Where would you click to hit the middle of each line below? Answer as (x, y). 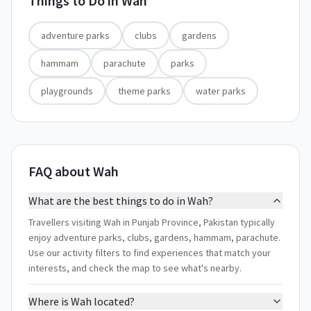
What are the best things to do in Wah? (121, 201)
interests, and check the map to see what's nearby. (135, 268)
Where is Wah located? (82, 301)
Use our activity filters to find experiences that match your (150, 253)
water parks (221, 91)
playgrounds (67, 91)
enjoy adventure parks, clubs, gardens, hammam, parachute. (154, 237)
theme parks (144, 91)
